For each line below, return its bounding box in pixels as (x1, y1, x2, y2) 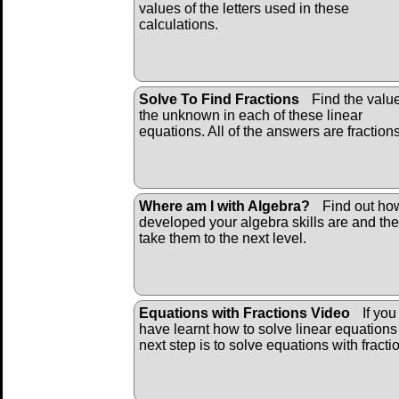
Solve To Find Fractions (139, 91, 299, 107)
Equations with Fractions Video (139, 305, 350, 321)
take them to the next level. (139, 230, 306, 246)
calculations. (139, 16, 218, 32)
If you (359, 305, 396, 321)
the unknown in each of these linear (139, 107, 362, 123)
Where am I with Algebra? (139, 198, 310, 214)
